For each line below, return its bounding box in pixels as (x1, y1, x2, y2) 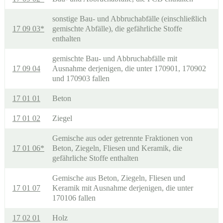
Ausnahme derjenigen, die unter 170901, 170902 (52, 64, 206, 73)
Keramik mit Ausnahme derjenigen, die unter (52, 184, 193, 192)
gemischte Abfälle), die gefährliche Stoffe (52, 24, 182, 33)
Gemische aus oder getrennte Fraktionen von (52, 134, 193, 142)
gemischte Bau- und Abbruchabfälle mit (52, 54, 177, 63)
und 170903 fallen (52, 74, 110, 83)
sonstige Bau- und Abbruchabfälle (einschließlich (52, 14, 207, 23)
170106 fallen (52, 194, 96, 202)
